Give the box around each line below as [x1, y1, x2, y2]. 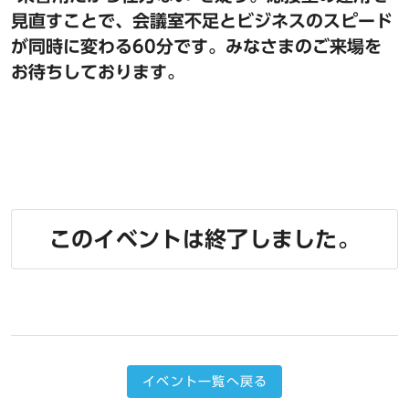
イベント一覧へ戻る [142, 374, 268, 388]
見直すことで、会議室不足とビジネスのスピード [11, 12, 393, 29]
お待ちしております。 [11, 63, 184, 80]
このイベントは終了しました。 [48, 227, 361, 250]
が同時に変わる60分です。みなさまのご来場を [11, 37, 382, 55]
